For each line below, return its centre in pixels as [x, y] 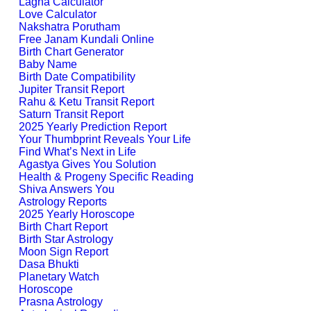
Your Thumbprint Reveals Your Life [105, 139]
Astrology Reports [63, 202]
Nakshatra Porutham [69, 27]
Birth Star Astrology [66, 239]
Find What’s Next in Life [77, 152]
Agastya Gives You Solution [87, 164]
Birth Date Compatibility [77, 77]
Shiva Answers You [67, 189]
